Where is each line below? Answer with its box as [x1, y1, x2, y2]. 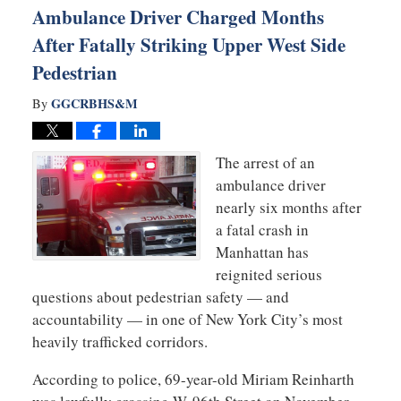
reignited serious [216, 264, 322, 286]
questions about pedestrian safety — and [31, 286, 289, 308]
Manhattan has [216, 242, 309, 263]
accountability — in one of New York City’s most [31, 309, 343, 330]
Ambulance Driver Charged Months [31, 4, 324, 31]
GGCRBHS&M [50, 94, 138, 114]
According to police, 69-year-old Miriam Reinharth [31, 369, 354, 390]
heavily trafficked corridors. [31, 331, 208, 353]
